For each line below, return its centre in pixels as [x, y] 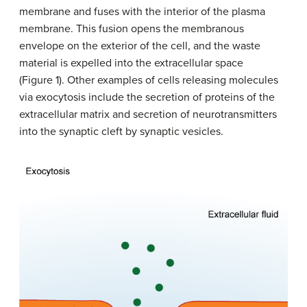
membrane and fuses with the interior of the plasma [142, 11]
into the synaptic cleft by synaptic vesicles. [121, 131]
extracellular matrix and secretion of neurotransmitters [148, 114]
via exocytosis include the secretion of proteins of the [147, 97]
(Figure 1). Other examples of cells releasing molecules [149, 80]
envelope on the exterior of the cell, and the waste [140, 46]
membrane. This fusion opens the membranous [132, 28]
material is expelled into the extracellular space [131, 63]
